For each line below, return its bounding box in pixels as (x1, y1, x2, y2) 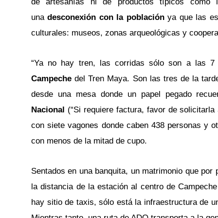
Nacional (31, 105, 65, 114)
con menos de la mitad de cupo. (31, 136, 147, 145)
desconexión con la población (44, 13, 168, 22)
